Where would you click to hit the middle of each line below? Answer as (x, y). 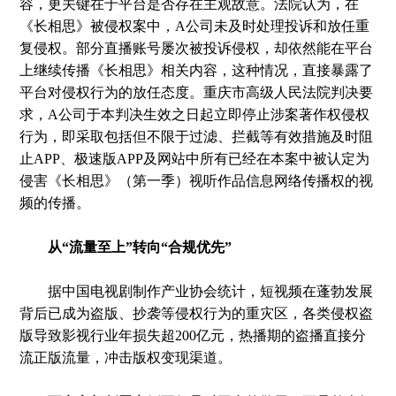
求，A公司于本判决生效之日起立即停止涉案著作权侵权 (195, 114)
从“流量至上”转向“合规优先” (126, 247)
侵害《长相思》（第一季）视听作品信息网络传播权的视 (197, 181)
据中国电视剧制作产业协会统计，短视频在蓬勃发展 (197, 291)
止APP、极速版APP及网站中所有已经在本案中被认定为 (195, 159)
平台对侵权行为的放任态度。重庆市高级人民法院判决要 (197, 92)
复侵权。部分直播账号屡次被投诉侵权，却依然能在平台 (197, 48)
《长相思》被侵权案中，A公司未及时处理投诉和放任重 (195, 26)
